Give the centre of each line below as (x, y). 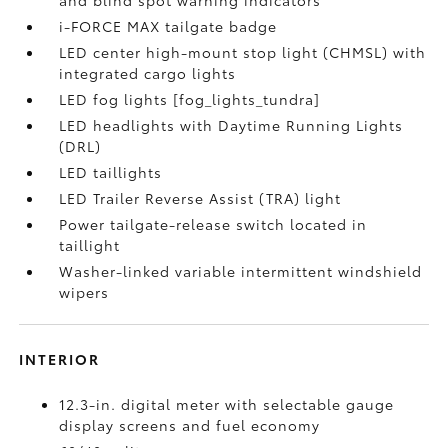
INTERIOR (60, 359)
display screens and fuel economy (190, 425)
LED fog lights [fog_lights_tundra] (190, 99)
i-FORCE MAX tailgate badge (168, 26)
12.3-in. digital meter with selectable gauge (227, 404)
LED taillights (111, 172)
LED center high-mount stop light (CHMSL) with (243, 52)
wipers (84, 292)
